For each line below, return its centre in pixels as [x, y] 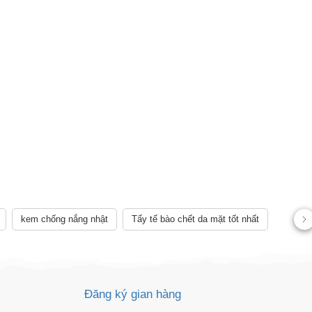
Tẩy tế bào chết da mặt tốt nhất [195, 219]
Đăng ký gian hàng [133, 294]
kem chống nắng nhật [64, 219]
